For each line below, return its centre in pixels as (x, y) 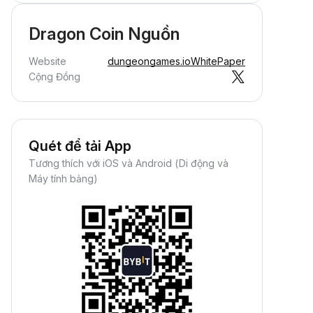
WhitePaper (218, 61)
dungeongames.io (149, 61)
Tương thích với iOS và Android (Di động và (129, 163)
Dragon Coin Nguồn (104, 34)
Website (48, 61)
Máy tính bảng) (63, 179)
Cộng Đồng (54, 77)
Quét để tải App (80, 146)
